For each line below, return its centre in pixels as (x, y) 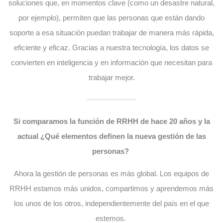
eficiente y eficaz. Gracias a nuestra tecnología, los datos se (111, 47)
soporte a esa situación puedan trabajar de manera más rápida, (111, 32)
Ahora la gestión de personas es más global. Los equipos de (111, 173)
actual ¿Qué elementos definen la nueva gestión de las (111, 136)
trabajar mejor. (111, 77)
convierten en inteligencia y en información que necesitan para (111, 62)
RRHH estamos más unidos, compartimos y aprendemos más (111, 188)
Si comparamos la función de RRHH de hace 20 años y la (111, 121)
